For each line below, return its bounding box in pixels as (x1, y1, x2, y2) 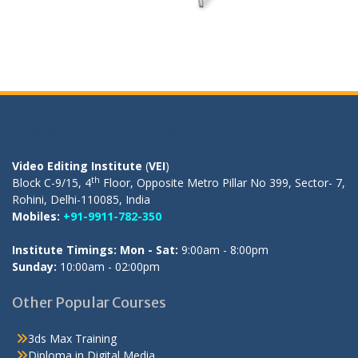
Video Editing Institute (12, 158, 142, 174)
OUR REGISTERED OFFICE (12, 121, 187, 140)
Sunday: (12, 259, 57, 275)
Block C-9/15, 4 (12, 175, 91, 191)
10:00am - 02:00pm (57, 259, 160, 275)
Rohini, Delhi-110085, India (12, 192, 150, 208)
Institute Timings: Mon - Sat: (12, 242, 178, 258)
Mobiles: (12, 209, 60, 225)
